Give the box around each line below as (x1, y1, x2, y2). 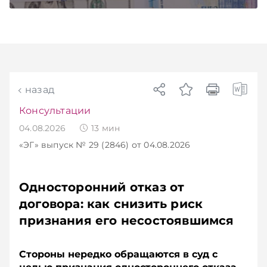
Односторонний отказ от (19, 180, 185, 194)
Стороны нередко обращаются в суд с (19, 249, 218, 260)
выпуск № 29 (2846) (41, 139, 129, 150)
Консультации (19, 105, 91, 116)
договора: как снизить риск (19, 197, 203, 211)
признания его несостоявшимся (19, 213, 234, 228)
